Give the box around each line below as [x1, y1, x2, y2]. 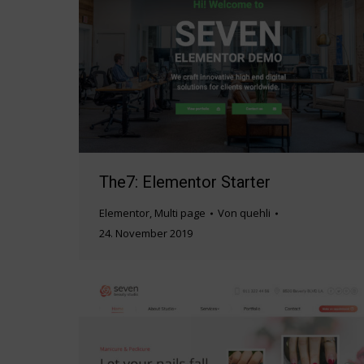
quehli [240, 206, 271, 221]
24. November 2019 [99, 226, 193, 241]
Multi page [154, 206, 206, 221]
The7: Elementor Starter [99, 172, 271, 193]
